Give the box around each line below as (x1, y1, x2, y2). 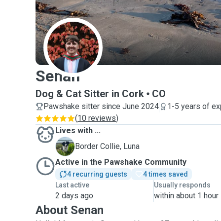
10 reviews (77, 113, 116, 123)
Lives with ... (55, 126, 101, 135)
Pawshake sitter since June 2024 (43, 102, 159, 111)
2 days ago (55, 191, 93, 200)
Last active (55, 181, 89, 189)
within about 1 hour (154, 191, 219, 200)
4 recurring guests (67, 170, 127, 178)
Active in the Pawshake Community (55, 157, 186, 167)
